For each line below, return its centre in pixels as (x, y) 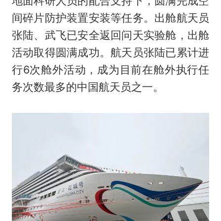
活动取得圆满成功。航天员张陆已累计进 (110, 53)
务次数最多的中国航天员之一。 (88, 87)
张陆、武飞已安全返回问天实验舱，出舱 (110, 35)
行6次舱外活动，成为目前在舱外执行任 (110, 70)
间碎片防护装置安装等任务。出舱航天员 (110, 18)
